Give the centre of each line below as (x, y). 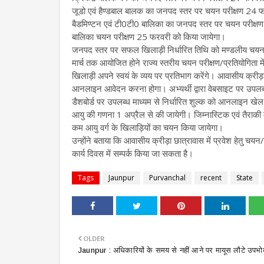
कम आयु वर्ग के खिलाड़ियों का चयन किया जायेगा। (148, 127)
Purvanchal (167, 178)
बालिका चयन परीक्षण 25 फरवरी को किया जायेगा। (149, 37)
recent (211, 178)
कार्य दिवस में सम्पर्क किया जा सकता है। (133, 153)
